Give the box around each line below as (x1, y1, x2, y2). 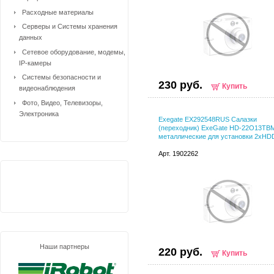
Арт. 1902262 (158, 150, 198, 157)
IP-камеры (19, 59, 51, 67)
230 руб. (158, 79, 202, 91)
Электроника (19, 109, 59, 117)
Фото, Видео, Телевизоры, (22, 98, 103, 106)
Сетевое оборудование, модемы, (22, 48, 125, 56)
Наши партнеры (39, 242, 89, 250)
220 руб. (158, 246, 202, 258)
